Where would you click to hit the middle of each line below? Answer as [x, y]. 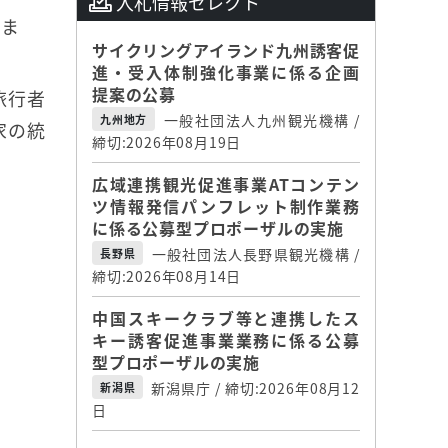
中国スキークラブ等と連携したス [226, 318]
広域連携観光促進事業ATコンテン [226, 184]
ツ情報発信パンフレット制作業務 [226, 206]
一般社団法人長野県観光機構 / [253, 254]
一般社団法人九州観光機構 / [259, 120]
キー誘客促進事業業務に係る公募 [226, 340]
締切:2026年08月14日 [167, 276]
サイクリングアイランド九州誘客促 [226, 50]
